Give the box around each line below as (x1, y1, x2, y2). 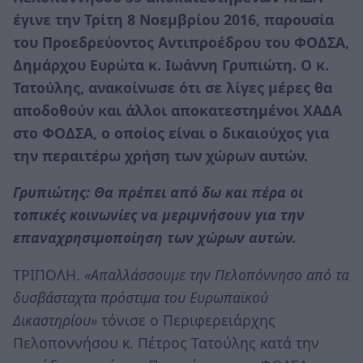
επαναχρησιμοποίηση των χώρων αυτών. (13, 228, 297, 248)
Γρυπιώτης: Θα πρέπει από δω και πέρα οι (13, 182, 303, 203)
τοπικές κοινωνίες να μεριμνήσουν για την (13, 205, 305, 225)
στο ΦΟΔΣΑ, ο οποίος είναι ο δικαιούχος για (13, 122, 329, 143)
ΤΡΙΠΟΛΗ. (13, 264, 84, 284)
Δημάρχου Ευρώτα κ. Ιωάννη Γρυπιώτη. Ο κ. (13, 54, 329, 75)
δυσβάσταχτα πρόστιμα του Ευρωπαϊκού (13, 287, 268, 307)
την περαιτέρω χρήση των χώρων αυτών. (13, 145, 308, 165)
